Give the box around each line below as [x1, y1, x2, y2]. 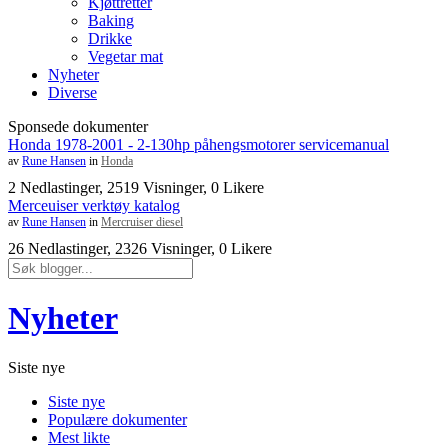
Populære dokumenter [48, 410, 187, 428]
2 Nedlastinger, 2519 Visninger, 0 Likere [8, 179, 264, 196]
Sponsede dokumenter [8, 118, 148, 135]
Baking [88, 12, 134, 29]
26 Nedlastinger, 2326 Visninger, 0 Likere [8, 240, 272, 257]
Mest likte [48, 428, 110, 446]
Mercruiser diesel [101, 215, 183, 229]
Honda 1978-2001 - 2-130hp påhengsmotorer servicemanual [8, 136, 389, 153]
